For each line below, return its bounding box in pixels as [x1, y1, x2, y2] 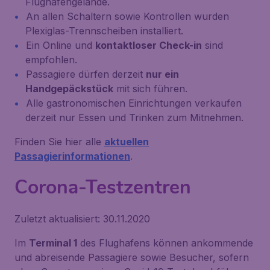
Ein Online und [26, 39, 95, 51]
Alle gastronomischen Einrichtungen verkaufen [26, 97, 242, 109]
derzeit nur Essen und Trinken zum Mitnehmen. [25, 111, 243, 124]
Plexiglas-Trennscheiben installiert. [25, 25, 183, 37]
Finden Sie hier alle [14, 136, 104, 148]
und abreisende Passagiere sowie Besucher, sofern [14, 251, 249, 263]
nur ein [146, 68, 179, 80]
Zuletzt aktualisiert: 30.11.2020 [14, 213, 150, 225]
